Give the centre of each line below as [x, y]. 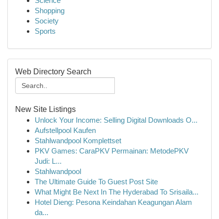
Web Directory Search [53, 72]
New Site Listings [45, 109]
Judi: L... [48, 161]
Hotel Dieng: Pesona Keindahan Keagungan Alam [113, 202]
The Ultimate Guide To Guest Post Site [96, 182]
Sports [45, 31]
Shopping [50, 11]
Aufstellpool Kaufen [65, 130]
